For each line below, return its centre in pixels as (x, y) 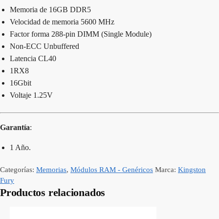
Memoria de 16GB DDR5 (50, 10)
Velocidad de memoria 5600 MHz (62, 22)
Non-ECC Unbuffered (45, 46)
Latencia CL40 (33, 59)
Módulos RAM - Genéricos (112, 170)
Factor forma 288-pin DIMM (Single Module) (81, 34)
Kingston (192, 170)
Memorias (51, 170)
